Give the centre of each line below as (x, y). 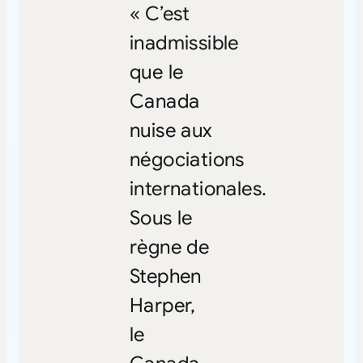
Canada (164, 101)
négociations (187, 159)
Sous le (161, 218)
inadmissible (184, 43)
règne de (169, 247)
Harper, (162, 305)
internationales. (198, 188)
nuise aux (171, 130)
